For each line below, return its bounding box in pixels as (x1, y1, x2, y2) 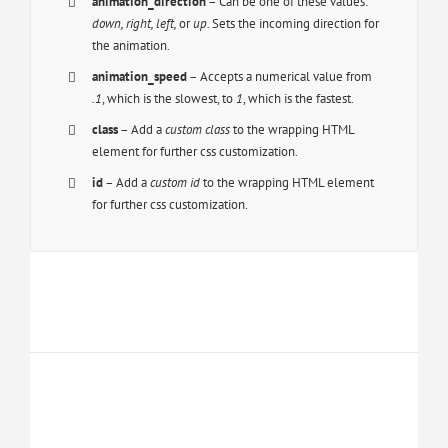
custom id (150, 174, 201, 192)
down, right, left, (92, 15, 180, 32)
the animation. (92, 37, 171, 54)
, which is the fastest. (243, 90, 355, 108)
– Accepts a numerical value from (187, 68, 373, 86)
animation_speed (92, 68, 188, 86)
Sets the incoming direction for (212, 15, 380, 32)
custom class (165, 121, 231, 139)
